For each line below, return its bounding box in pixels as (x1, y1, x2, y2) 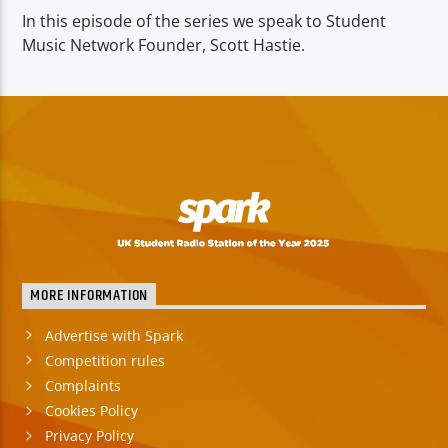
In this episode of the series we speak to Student (22, 10, 387, 33)
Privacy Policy (44, 426, 134, 446)
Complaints (44, 376, 121, 395)
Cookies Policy (44, 401, 138, 421)
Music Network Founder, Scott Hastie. (22, 34, 306, 57)
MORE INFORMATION (30, 283, 149, 309)
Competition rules (44, 350, 165, 370)
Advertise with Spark (44, 325, 183, 345)
